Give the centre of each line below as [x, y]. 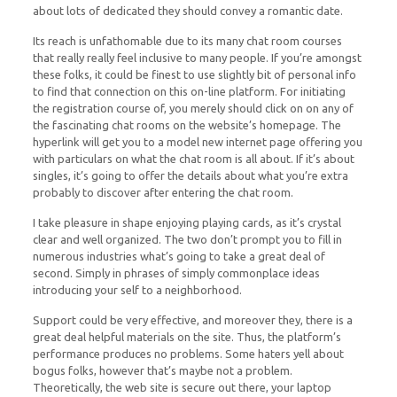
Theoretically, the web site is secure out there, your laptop [182, 387]
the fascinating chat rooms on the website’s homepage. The [187, 125]
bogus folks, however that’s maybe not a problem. [162, 370]
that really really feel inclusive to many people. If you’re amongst [197, 58]
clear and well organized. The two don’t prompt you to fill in [187, 239]
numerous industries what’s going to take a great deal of [179, 256]
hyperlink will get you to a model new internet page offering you [197, 142]
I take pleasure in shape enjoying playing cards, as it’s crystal [187, 222]
